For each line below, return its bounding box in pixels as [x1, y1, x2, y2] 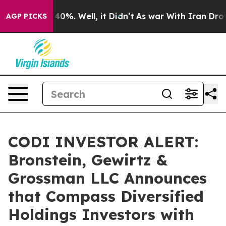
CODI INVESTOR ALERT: [8, 132, 198, 151]
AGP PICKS [6, 12, 47, 21]
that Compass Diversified [8, 187, 204, 206]
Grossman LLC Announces [8, 168, 207, 188]
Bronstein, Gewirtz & [8, 150, 167, 169]
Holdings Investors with [8, 205, 194, 224]
